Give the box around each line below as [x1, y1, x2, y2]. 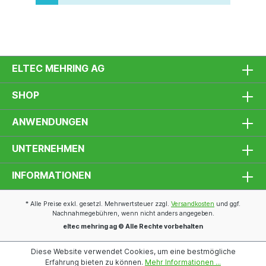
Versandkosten [171, 200, 214, 208]
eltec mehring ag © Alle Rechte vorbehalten [63, 223, 203, 230]
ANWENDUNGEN [12, 116, 88, 128]
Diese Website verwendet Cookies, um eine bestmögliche [30, 247, 236, 256]
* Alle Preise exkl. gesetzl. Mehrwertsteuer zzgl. [26, 200, 171, 208]
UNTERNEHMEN [12, 142, 84, 154]
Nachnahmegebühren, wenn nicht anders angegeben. [52, 210, 214, 217]
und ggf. [214, 200, 240, 208]
